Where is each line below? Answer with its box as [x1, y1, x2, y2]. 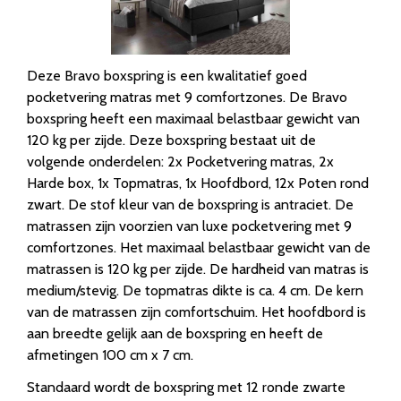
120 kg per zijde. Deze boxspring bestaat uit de [27, 132, 316, 149]
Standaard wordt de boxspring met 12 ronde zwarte [27, 379, 346, 397]
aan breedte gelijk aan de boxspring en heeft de [27, 325, 323, 343]
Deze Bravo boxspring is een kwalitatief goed [27, 67, 307, 85]
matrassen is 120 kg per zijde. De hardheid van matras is [27, 260, 369, 278]
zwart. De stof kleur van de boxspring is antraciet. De [27, 196, 354, 214]
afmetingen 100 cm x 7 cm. [27, 346, 193, 364]
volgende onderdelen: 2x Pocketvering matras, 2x [27, 153, 334, 171]
